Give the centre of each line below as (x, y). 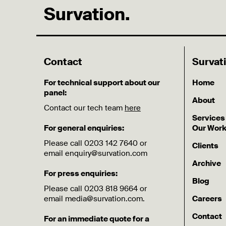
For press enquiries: (81, 173)
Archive (207, 163)
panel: (55, 93)
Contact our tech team (84, 108)
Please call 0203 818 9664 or (95, 188)
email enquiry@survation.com (96, 153)
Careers (207, 199)
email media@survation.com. (94, 199)
